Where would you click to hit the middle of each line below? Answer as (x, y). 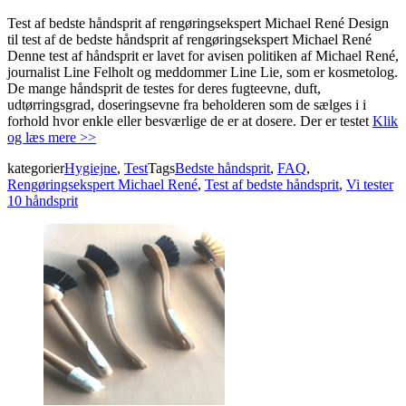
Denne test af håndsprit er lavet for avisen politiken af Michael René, (203, 55)
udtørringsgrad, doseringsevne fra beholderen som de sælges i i (187, 104)
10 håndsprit (43, 200)
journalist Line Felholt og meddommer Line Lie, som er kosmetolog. (203, 72)
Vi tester (370, 184)
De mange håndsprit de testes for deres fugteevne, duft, (164, 88)
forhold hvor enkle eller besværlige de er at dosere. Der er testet (190, 121)
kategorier (36, 168)
